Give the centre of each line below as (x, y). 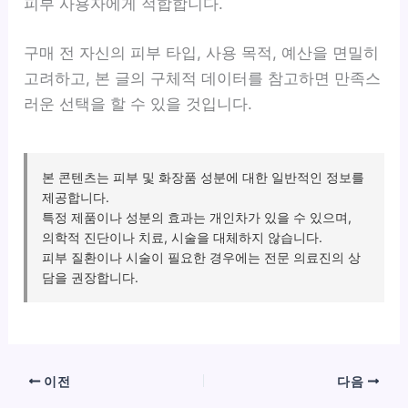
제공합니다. (76, 197)
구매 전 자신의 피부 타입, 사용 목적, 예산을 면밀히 (202, 52)
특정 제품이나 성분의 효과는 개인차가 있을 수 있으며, (197, 217)
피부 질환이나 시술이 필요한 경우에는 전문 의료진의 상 (202, 257)
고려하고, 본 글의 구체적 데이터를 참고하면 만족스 (203, 78)
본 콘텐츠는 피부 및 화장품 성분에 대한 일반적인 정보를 (204, 177)
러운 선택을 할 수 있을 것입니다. (138, 103)
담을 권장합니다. (91, 277)
